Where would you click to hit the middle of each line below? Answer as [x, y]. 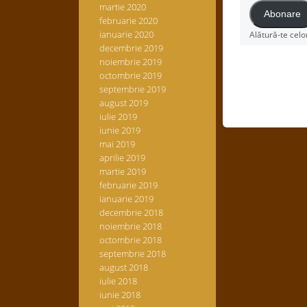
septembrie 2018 [132, 254]
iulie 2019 [118, 116]
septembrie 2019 [132, 89]
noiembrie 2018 [130, 226]
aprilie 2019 [122, 158]
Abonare [283, 14]
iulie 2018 [118, 281]
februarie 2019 [128, 185]
